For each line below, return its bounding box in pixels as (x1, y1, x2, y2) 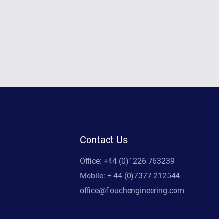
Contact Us (80, 133, 128, 146)
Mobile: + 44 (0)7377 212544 (80, 171, 180, 180)
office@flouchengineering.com (80, 185, 184, 195)
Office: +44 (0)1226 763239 (80, 156, 175, 166)
